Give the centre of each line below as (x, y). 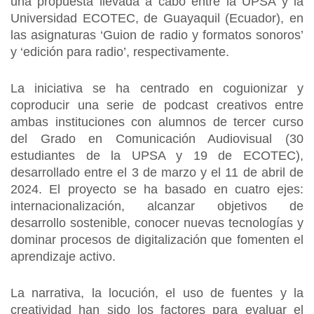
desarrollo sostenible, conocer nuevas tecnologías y (157, 223)
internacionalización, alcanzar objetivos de (157, 206)
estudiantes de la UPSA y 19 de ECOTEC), (157, 156)
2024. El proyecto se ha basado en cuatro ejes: (157, 189)
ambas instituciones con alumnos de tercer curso (157, 122)
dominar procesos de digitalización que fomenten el (157, 240)
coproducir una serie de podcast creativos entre (157, 105)
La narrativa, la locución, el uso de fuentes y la (157, 293)
